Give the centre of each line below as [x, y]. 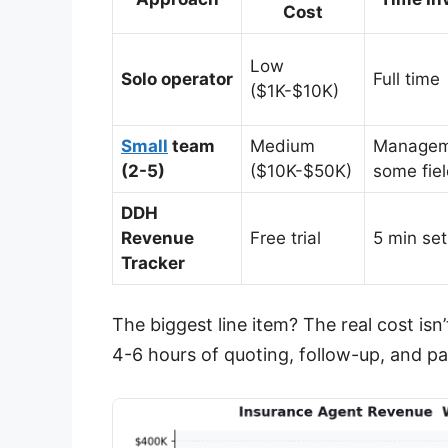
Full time [406, 78]
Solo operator [177, 78]
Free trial [285, 237]
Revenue [157, 237]
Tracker [153, 262]
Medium [282, 145]
